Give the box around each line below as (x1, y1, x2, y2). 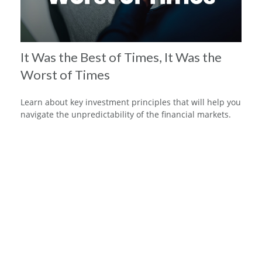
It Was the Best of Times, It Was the (20, 49, 222, 65)
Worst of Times (20, 67, 110, 83)
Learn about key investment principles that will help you (20, 96, 241, 108)
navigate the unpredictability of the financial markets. (20, 109, 231, 120)
